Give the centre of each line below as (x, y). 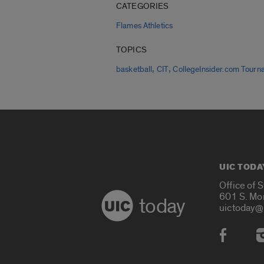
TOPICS (131, 50)
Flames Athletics (145, 26)
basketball (134, 70)
